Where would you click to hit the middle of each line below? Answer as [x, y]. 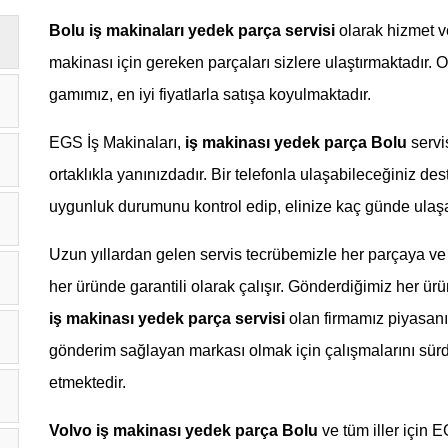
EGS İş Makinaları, [117, 142]
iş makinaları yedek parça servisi [212, 30]
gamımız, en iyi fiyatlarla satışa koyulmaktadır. [210, 94]
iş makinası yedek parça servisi [169, 318]
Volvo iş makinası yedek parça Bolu [185, 430]
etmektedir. [87, 382]
